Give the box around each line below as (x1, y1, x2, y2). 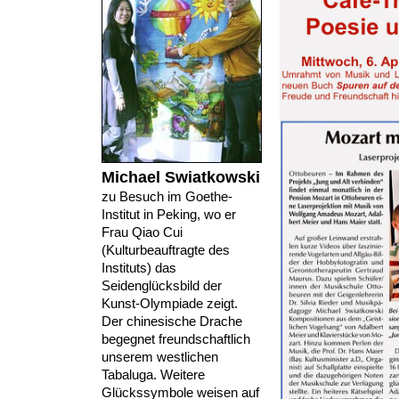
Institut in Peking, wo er (102, 207, 236, 222)
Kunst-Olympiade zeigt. (102, 296, 238, 311)
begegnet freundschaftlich (102, 331, 250, 346)
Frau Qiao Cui (102, 224, 183, 240)
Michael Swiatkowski (102, 168, 260, 186)
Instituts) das (102, 260, 176, 275)
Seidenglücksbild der (102, 278, 222, 293)
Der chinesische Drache (102, 313, 242, 329)
